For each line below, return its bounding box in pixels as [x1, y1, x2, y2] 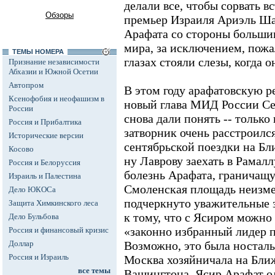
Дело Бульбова [9, 212, 59, 221]
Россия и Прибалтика [9, 117, 82, 126]
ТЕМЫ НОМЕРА [9, 48, 68, 55]
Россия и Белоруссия [9, 158, 80, 167]
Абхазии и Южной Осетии [9, 67, 98, 76]
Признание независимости [9, 57, 99, 66]
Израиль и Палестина [9, 171, 81, 180]
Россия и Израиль [9, 252, 69, 261]
